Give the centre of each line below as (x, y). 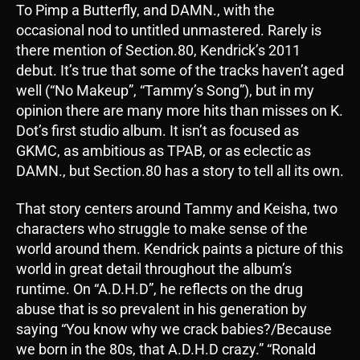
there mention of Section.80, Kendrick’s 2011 (158, 50)
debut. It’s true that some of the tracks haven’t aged (180, 70)
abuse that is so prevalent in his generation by (162, 309)
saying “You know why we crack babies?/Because (174, 329)
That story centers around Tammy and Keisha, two (177, 209)
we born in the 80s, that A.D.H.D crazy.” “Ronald (166, 350)
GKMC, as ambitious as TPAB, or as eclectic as (164, 150)
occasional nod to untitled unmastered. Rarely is (169, 30)
